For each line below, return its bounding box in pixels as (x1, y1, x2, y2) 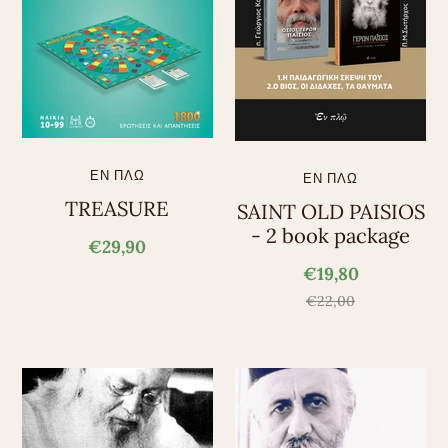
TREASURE (65, 196, 170, 223)
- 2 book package (251, 223, 411, 250)
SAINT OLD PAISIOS (236, 199, 425, 226)
